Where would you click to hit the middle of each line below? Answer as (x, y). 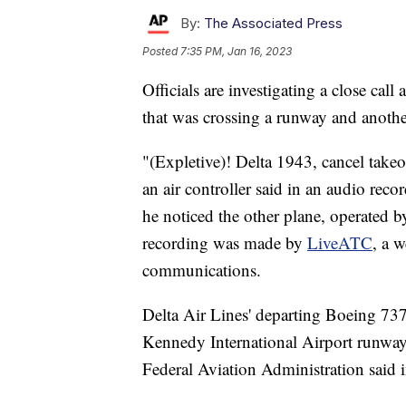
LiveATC (340, 242)
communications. (202, 269)
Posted (161, 51)
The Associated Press (273, 23)
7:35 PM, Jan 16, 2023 (236, 51)
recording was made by (225, 242)
